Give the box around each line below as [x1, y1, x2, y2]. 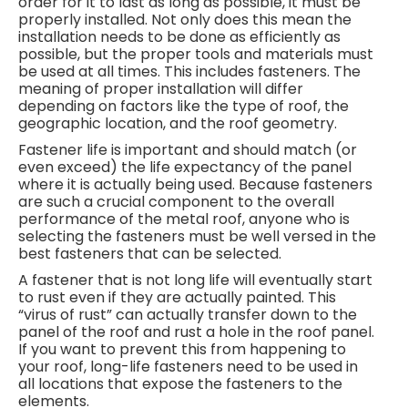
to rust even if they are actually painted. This [18, 286, 336, 308]
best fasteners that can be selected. [18, 242, 281, 264]
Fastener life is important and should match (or [18, 138, 357, 160]
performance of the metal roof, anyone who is [18, 208, 350, 229]
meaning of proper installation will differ [18, 77, 303, 99]
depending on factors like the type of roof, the [18, 95, 349, 117]
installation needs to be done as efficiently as [18, 25, 341, 47]
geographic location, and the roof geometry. [18, 112, 337, 134]
